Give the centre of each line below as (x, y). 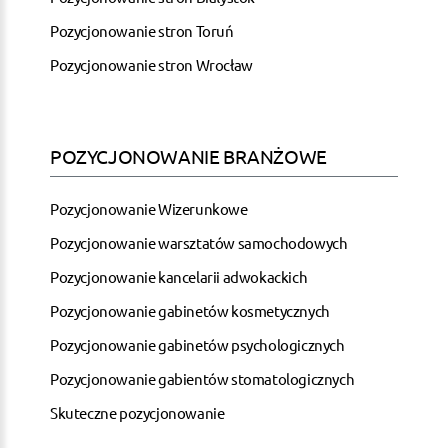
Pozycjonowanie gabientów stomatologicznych (202, 378)
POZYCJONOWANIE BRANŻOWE (188, 155)
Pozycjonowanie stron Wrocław (151, 64)
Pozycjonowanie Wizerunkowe (149, 208)
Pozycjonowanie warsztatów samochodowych (199, 242)
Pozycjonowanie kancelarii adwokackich (179, 276)
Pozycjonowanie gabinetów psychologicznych (197, 344)
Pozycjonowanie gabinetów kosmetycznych (190, 310)
